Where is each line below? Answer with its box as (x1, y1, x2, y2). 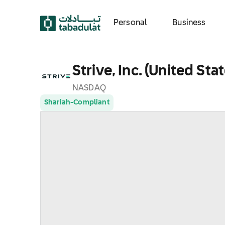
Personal (114, 19, 148, 27)
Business (172, 19, 206, 27)
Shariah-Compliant (44, 99, 109, 106)
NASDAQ (72, 84, 106, 92)
